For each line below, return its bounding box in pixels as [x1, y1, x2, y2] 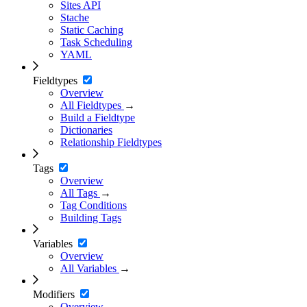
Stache [60, 12, 89, 24]
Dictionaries [60, 124, 112, 136]
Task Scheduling [60, 36, 132, 49]
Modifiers [33, 288, 77, 301]
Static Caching [60, 24, 123, 36]
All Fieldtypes [60, 99, 124, 112]
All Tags [60, 187, 100, 199]
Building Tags [60, 212, 121, 224]
